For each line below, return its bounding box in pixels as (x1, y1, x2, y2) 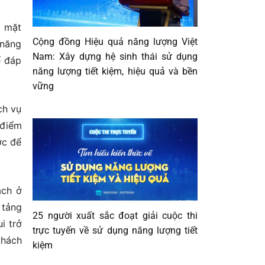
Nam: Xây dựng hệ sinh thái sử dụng (33, 50, 198, 62)
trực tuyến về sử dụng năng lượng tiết (33, 225, 198, 237)
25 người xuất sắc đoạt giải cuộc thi (33, 210, 198, 222)
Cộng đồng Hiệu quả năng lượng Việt (33, 35, 198, 47)
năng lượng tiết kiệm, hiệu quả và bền (33, 65, 198, 77)
